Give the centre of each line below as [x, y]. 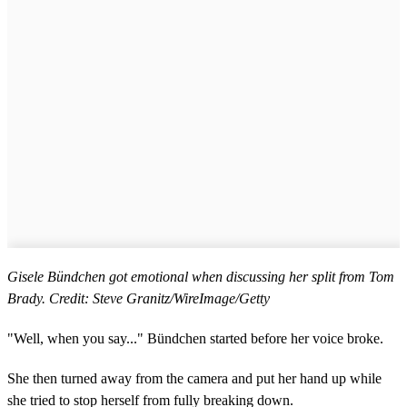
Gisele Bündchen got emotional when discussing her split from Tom [201, 277]
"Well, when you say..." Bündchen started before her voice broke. [195, 339]
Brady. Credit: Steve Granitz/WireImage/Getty [139, 299]
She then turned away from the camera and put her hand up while [194, 379]
